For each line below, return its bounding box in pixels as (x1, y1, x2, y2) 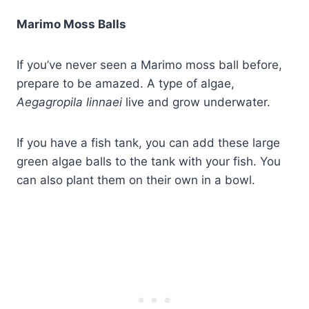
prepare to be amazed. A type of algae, (17, 77, 235, 91)
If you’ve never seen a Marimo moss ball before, (17, 58, 282, 72)
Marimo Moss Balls (17, 17, 126, 32)
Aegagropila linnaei (17, 95, 126, 110)
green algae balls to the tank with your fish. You (17, 154, 281, 169)
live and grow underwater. (126, 95, 270, 110)
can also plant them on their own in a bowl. (17, 173, 255, 188)
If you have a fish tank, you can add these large (17, 136, 280, 150)
